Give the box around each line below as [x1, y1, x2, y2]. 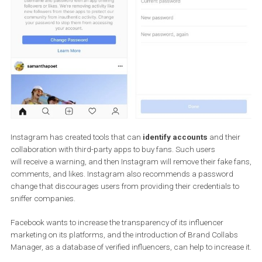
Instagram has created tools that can [12, 234, 159, 244]
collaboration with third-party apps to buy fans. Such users [12, 247, 239, 258]
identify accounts [158, 234, 231, 244]
